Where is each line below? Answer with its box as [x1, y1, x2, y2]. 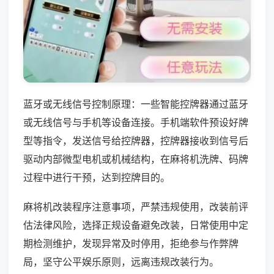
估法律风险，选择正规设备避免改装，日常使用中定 [23, 218, 248, 231]
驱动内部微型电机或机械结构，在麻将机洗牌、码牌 [23, 152, 248, 165]
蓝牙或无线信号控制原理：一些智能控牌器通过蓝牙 [23, 97, 248, 110]
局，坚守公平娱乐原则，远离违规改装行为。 [23, 255, 219, 268]
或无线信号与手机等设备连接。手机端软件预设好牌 [23, 116, 248, 128]
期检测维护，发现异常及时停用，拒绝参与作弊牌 [23, 237, 239, 250]
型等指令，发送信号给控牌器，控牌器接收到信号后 [23, 134, 248, 147]
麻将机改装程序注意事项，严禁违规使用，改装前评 [23, 200, 248, 213]
